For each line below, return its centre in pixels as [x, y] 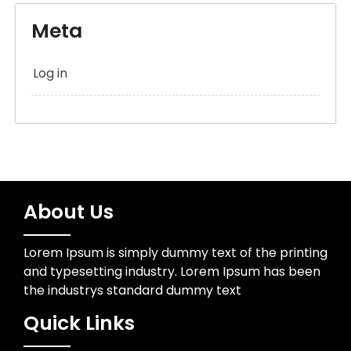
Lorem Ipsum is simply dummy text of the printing [175, 253]
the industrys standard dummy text [132, 291]
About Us [69, 212]
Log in [50, 74]
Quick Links [79, 324]
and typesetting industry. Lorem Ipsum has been [172, 272]
